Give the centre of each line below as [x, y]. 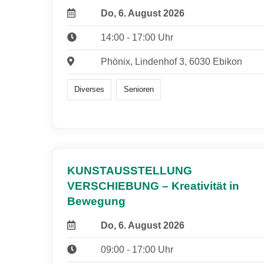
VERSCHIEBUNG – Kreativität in [153, 186]
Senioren [138, 89]
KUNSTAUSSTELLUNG [130, 171]
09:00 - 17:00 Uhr [137, 250]
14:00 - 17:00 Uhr [137, 37]
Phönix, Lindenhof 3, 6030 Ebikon [171, 61]
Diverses [90, 89]
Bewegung [96, 202]
